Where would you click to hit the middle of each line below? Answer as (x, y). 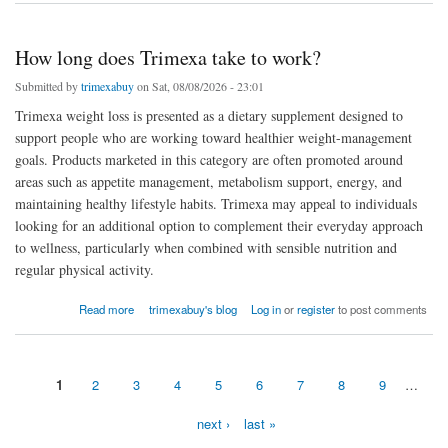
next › (213, 423)
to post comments (381, 308)
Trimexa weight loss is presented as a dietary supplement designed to (209, 116)
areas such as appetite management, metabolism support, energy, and (208, 182)
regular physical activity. (84, 270)
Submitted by (48, 86)
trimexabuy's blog (192, 308)
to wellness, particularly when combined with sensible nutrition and (206, 248)
